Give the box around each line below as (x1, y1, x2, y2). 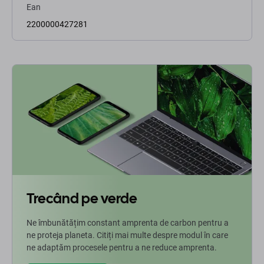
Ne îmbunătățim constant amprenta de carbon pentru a (27, 218, 229, 228)
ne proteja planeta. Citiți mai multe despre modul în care (27, 230, 228, 240)
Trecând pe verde (27, 189, 137, 208)
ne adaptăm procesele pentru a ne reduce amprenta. (27, 243, 217, 253)
